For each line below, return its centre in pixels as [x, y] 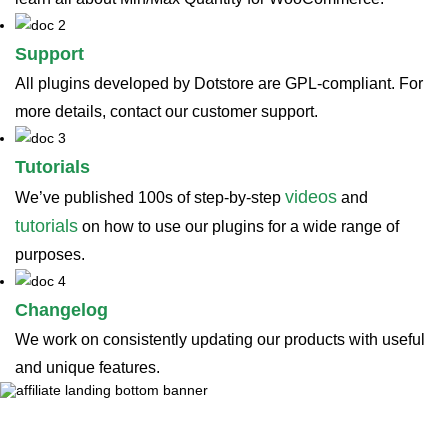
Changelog [61, 310]
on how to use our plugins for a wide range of [238, 226]
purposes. [50, 254]
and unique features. [87, 367]
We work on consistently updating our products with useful [220, 339]
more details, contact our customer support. [166, 111]
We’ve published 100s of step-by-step [150, 197]
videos [311, 197]
